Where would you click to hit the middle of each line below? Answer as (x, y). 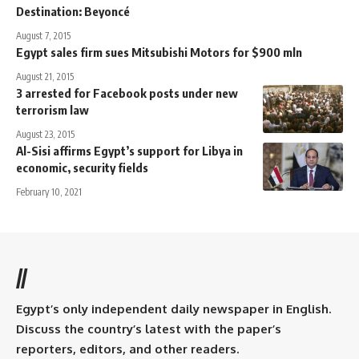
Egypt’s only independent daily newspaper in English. (173, 309)
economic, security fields (82, 167)
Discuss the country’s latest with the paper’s (149, 329)
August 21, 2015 (45, 76)
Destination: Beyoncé (73, 11)
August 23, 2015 (45, 134)
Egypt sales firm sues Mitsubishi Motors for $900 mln (159, 52)
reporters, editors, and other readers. (127, 349)
